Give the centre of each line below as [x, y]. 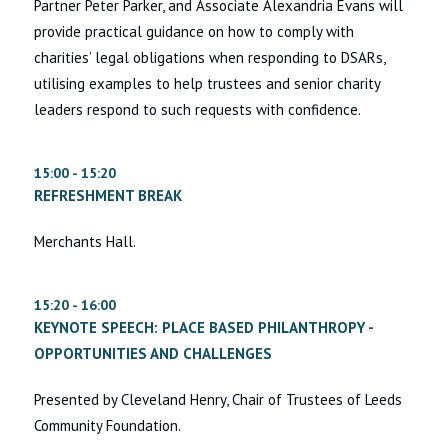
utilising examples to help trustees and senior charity [207, 84]
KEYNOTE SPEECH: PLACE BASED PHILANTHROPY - [204, 328]
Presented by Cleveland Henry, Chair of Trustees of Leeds [218, 400]
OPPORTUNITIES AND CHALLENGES [153, 354]
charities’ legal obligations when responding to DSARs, [210, 58]
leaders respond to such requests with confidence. [198, 110]
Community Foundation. [108, 426]
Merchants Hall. [85, 242]
